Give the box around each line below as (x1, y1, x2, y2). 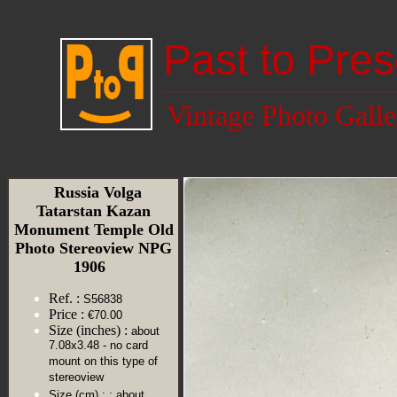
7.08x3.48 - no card (49, 339, 148, 354)
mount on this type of (49, 354, 158, 370)
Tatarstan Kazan (36, 202, 151, 220)
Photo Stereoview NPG (15, 239, 172, 257)
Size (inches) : (49, 323, 128, 338)
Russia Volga (45, 183, 142, 201)
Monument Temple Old (13, 221, 174, 238)
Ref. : (49, 291, 80, 306)
